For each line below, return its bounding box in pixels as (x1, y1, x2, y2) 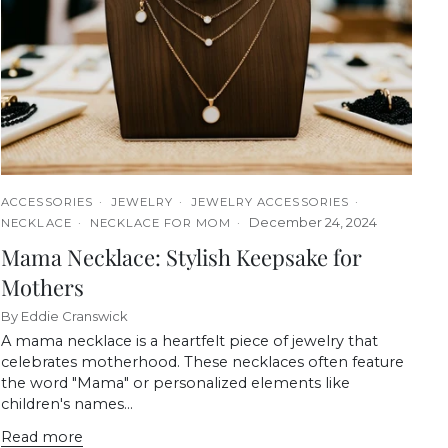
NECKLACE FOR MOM (89, 215, 232, 230)
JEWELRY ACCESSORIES (191, 194, 349, 209)
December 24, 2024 (249, 213, 378, 230)
